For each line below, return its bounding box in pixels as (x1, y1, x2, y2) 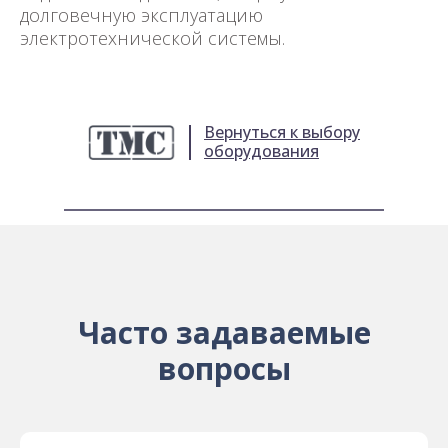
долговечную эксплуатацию (20, 3, 263, 28)
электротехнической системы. (20, 26, 285, 51)
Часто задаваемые (77, 312, 371, 354)
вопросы (157, 348, 291, 390)
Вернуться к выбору (204, 121, 360, 144)
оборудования (204, 140, 319, 163)
